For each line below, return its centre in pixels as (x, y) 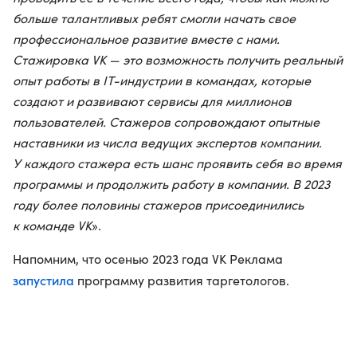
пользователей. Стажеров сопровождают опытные (166, 122)
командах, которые (253, 80)
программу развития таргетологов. (182, 280)
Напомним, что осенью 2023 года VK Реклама (148, 259)
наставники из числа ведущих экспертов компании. (167, 142)
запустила (43, 280)
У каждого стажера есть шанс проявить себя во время (177, 163)
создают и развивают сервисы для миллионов (152, 101)
